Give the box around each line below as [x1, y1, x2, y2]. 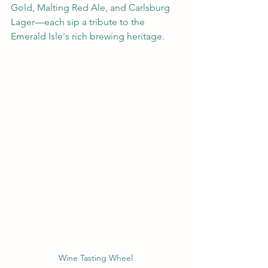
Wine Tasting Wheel [59, 252, 133, 264]
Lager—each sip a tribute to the [11, 16, 147, 28]
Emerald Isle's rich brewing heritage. [11, 31, 165, 42]
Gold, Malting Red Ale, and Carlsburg [11, 2, 172, 14]
